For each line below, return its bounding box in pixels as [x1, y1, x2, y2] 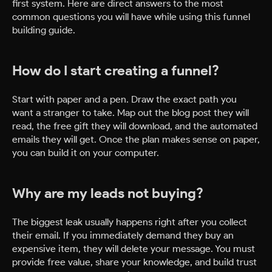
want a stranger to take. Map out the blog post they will [12, 106, 249, 119]
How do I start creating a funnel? [12, 62, 219, 80]
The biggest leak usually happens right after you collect [12, 216, 247, 228]
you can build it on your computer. [12, 146, 159, 159]
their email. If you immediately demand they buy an [12, 229, 234, 242]
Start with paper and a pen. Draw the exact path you [12, 93, 237, 106]
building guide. [12, 24, 75, 36]
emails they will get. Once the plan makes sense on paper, [12, 133, 260, 146]
